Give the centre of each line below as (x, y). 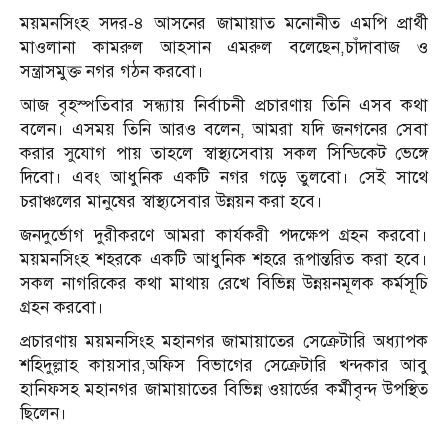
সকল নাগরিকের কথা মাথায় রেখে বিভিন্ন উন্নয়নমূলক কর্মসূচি (224, 284)
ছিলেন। (43, 414)
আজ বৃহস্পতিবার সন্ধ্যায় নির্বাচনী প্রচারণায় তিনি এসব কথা (224, 106)
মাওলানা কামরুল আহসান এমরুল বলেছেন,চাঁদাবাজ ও (224, 48)
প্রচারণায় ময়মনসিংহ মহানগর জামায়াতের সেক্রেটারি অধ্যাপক (224, 342)
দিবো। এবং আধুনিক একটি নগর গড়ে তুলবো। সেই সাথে (224, 178)
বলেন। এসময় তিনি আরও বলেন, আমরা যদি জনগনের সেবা (224, 130)
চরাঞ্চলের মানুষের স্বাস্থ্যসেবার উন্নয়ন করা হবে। (171, 202)
